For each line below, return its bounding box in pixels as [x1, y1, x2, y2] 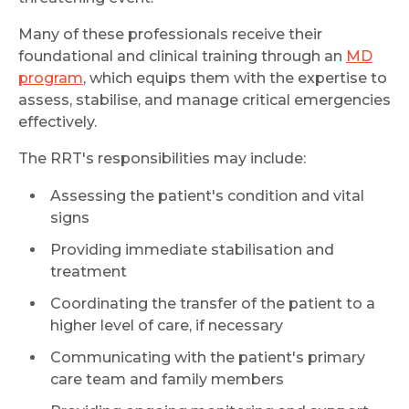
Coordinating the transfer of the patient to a [50, 295, 375, 312]
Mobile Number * [50, 92, 178, 110]
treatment [50, 263, 127, 280]
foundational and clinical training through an [18, 47, 346, 65]
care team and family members [50, 371, 284, 388]
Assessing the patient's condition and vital [50, 187, 364, 204]
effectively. [18, 113, 97, 131]
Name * [50, 16, 107, 33]
